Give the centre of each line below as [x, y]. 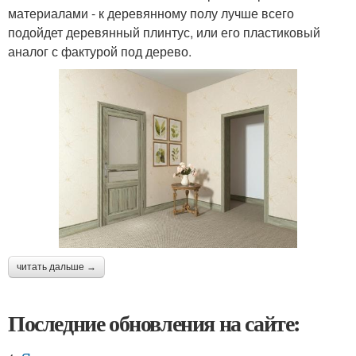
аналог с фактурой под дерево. [100, 51]
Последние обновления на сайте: [154, 323]
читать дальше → [56, 267]
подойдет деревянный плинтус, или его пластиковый [164, 32]
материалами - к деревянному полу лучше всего [151, 13]
